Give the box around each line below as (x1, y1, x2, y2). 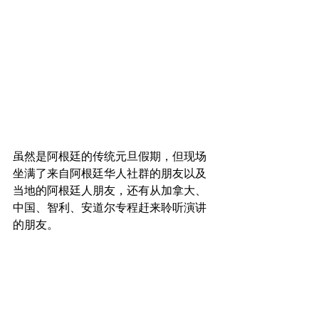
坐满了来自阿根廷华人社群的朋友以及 (13, 167, 206, 181)
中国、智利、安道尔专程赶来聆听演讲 (13, 201, 206, 215)
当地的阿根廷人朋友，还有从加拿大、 (13, 184, 206, 198)
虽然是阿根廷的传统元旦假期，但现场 (13, 150, 206, 164)
